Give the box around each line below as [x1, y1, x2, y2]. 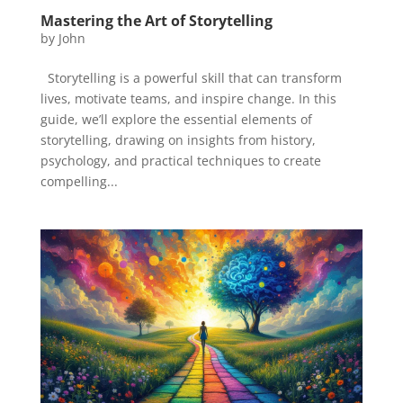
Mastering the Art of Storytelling [40, 10, 273, 31]
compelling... [40, 172, 118, 190]
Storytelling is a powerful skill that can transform [40, 68, 342, 86]
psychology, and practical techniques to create [40, 151, 321, 169]
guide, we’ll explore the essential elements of [40, 110, 312, 128]
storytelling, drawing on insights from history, [40, 130, 316, 148]
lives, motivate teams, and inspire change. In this [40, 89, 336, 107]
